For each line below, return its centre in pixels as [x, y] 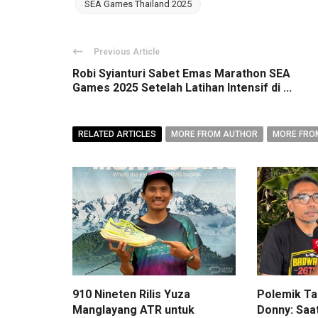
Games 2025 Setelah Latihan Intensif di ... [182, 88]
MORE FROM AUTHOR [214, 134]
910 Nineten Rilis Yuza [131, 295]
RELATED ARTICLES [117, 134]
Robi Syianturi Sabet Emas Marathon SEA [181, 73]
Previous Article [127, 52]
